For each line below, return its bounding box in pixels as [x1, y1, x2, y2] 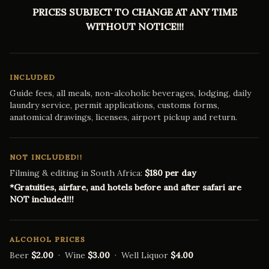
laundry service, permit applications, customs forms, [10, 100, 219, 110]
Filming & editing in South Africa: [10, 168, 145, 178]
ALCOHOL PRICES [10, 235, 85, 244]
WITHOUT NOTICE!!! [85, 20, 184, 32]
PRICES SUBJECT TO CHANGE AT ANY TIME [32, 6, 237, 18]
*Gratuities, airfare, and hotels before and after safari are [10, 182, 241, 193]
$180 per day [145, 168, 196, 178]
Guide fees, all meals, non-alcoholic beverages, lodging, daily [10, 88, 251, 98]
